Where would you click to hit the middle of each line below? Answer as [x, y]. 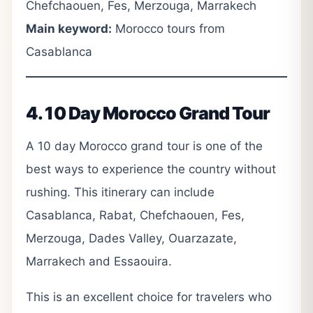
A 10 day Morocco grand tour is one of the [144, 146]
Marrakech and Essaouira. [99, 261]
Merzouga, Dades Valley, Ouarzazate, [131, 238]
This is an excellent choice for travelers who [149, 297]
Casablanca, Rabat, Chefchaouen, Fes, [135, 215]
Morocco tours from [168, 28]
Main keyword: [69, 28]
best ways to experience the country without [151, 169]
